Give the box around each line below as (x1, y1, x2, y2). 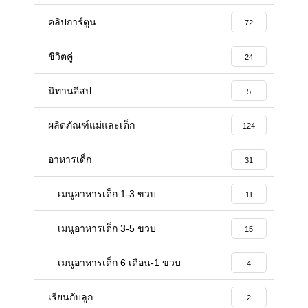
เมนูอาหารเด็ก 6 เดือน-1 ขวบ (58, 257, 181, 269)
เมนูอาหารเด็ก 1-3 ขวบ (58, 188, 156, 200)
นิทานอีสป (48, 85, 91, 97)
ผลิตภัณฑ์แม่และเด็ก (48, 120, 135, 131)
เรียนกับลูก (48, 291, 93, 303)
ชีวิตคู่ (48, 51, 73, 63)
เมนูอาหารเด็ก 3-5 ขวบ (58, 223, 156, 234)
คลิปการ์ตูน (48, 16, 96, 28)
